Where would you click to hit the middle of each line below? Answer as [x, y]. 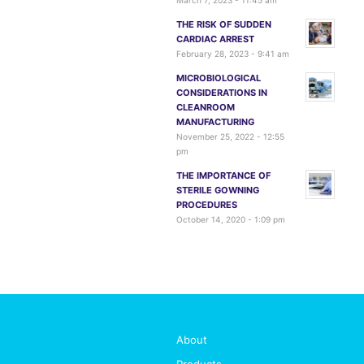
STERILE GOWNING [218, 190]
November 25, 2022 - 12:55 [230, 136]
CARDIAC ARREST [215, 39]
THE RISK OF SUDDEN [224, 24]
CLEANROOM [206, 107]
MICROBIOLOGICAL [219, 78]
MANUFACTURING [215, 122]
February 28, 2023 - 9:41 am [233, 54]
